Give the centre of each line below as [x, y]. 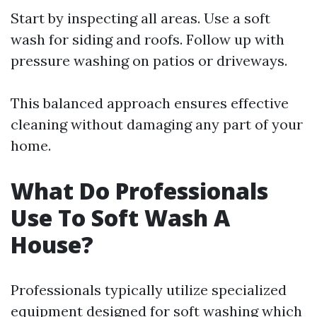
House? [52, 244]
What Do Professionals [139, 191]
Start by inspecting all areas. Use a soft [140, 18]
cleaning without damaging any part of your [157, 124]
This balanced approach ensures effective [150, 103]
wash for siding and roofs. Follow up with [148, 39]
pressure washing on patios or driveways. [149, 60]
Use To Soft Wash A [120, 218]
